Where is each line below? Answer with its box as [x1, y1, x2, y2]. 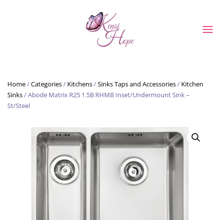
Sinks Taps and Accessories [98, 80, 176, 88]
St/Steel [7, 101, 30, 110]
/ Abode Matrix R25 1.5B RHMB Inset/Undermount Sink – [23, 90, 190, 99]
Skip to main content [22, 23, 99, 33]
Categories [31, 80, 62, 88]
